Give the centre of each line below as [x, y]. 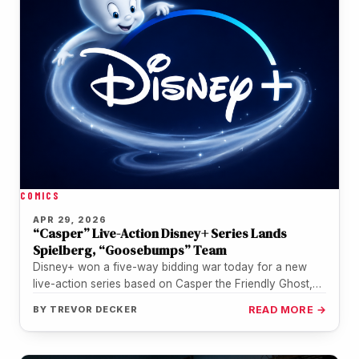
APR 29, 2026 [70, 220]
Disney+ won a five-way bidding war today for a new [170, 267]
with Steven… [67, 301]
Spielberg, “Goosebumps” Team [130, 250]
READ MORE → [287, 310]
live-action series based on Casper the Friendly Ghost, [173, 284]
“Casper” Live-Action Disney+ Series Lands [160, 234]
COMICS [40, 196]
